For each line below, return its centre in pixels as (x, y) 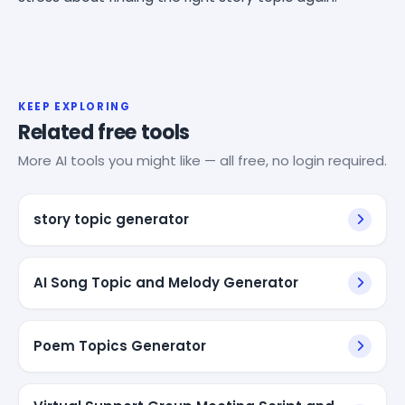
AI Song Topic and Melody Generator (166, 282)
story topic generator (111, 219)
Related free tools (104, 132)
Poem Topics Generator (120, 345)
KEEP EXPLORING (75, 106)
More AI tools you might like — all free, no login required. (202, 160)
